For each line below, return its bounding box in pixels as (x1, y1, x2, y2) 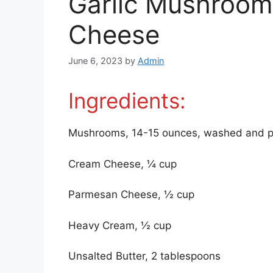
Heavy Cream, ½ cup (68, 219, 171, 232)
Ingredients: (68, 88, 186, 114)
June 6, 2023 (68, 55, 122, 66)
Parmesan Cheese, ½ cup (68, 188, 194, 201)
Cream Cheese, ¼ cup (68, 157, 177, 170)
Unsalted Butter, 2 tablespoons (68, 250, 221, 263)
